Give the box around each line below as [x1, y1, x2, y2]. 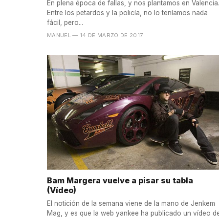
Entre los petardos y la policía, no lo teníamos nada [47, 9, 208, 17]
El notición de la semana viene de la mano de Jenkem [47, 199, 215, 207]
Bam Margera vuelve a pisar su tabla [47, 175, 193, 186]
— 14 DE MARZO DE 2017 [72, 32, 143, 39]
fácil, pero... [47, 19, 83, 27]
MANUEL [47, 32, 71, 39]
